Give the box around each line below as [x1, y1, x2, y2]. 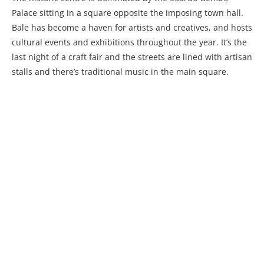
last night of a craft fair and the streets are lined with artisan [12, 51, 252, 63]
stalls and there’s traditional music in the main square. [12, 66, 229, 78]
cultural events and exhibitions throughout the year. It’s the [12, 37, 247, 48]
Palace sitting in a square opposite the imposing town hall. [12, 7, 243, 19]
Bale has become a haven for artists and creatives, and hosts [12, 22, 252, 34]
